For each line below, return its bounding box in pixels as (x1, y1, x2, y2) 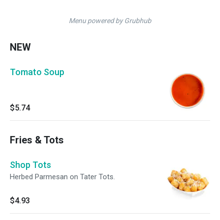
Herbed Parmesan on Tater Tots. (10, 172, 115, 181)
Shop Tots (10, 160, 51, 170)
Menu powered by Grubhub (69, 17, 151, 25)
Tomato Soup (10, 67, 64, 77)
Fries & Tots (10, 134, 64, 146)
